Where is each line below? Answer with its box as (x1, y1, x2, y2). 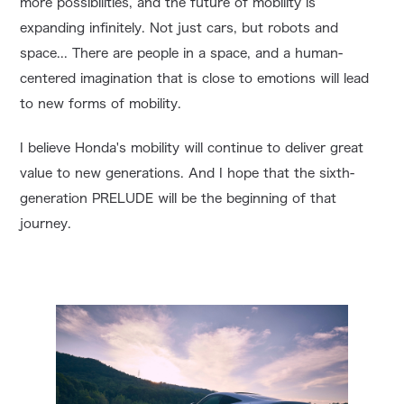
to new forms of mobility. (20, 97, 182, 111)
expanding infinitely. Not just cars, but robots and (20, 22, 339, 35)
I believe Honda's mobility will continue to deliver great (20, 142, 364, 155)
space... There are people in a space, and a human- (20, 47, 344, 60)
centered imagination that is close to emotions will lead (20, 72, 370, 86)
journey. (20, 217, 72, 231)
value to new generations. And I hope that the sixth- (20, 167, 355, 180)
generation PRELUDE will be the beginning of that (20, 192, 337, 206)
